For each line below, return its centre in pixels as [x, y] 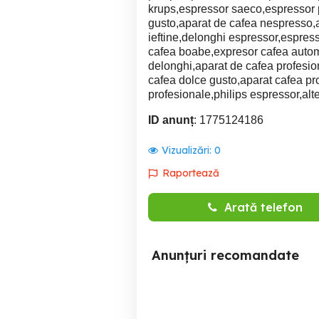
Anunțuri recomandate [225, 255]
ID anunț [171, 120]
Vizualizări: [188, 150]
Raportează [191, 173]
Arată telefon [263, 207]
